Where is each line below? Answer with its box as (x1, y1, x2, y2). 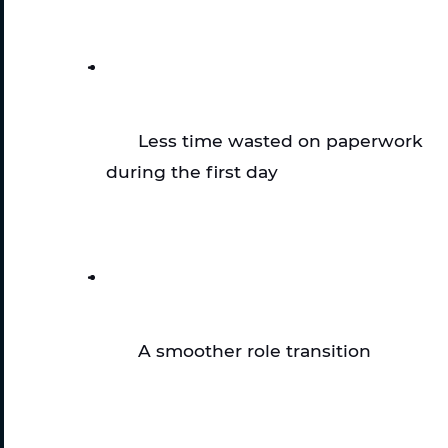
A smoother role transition (138, 339, 371, 361)
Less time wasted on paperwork (138, 129, 423, 151)
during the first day (106, 160, 278, 182)
